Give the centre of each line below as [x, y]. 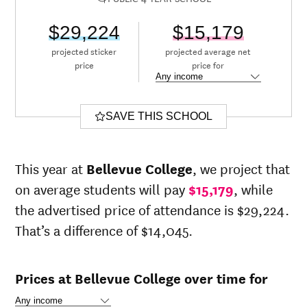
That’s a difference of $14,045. [104, 230]
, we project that [242, 169]
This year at [51, 169]
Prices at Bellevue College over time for [142, 278]
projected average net [208, 51]
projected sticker [84, 51]
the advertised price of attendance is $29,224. [152, 210]
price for [208, 65]
